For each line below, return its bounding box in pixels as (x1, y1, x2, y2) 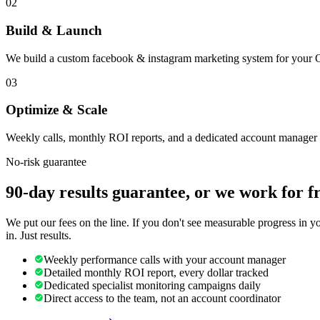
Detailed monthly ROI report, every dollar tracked (44, 266, 269, 279)
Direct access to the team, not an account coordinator (44, 292, 281, 305)
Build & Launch (6, 23, 102, 39)
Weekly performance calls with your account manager (44, 254, 286, 266)
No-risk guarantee (6, 156, 86, 169)
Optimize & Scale (6, 102, 107, 118)
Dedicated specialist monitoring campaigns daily (44, 279, 261, 292)
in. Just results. (6, 229, 71, 242)
